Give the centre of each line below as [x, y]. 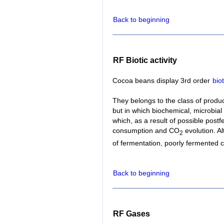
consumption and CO [146, 131]
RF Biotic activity [145, 60]
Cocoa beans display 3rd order [162, 81]
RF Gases [131, 214]
